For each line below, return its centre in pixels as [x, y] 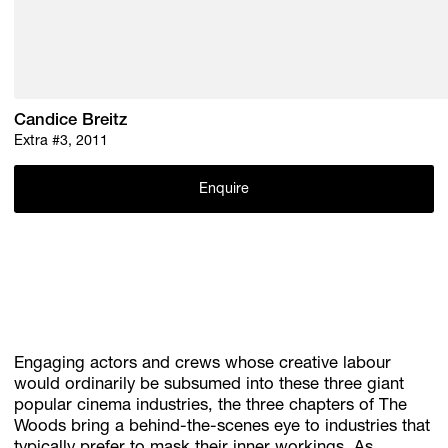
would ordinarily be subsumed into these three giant [209, 385]
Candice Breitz [71, 121]
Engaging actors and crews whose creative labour [203, 364]
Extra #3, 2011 [61, 142]
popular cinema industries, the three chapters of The [211, 406]
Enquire [224, 189]
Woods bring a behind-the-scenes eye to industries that [222, 427]
